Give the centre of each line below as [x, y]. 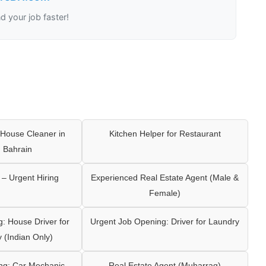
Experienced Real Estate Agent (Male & [165, 177]
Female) [165, 193]
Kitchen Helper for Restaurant [165, 133]
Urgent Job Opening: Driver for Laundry [165, 221]
